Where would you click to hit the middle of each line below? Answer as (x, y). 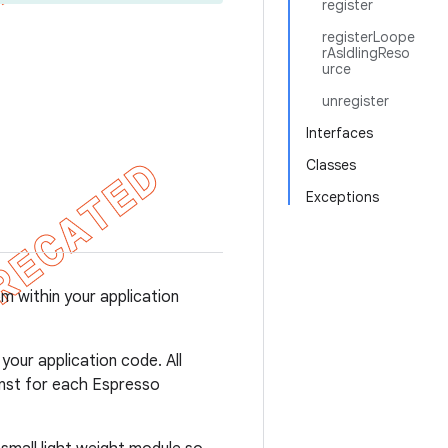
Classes (331, 165)
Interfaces (339, 133)
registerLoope (368, 37)
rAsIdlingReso (366, 53)
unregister (355, 101)
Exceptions (342, 197)
